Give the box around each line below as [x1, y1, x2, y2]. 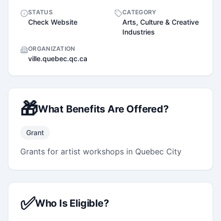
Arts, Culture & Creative [122, 17, 199, 26]
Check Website [28, 17, 77, 26]
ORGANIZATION [28, 44, 75, 52]
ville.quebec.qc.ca [28, 54, 87, 63]
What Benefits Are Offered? [37, 103, 169, 115]
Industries [122, 27, 155, 36]
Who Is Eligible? [35, 197, 109, 209]
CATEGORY [122, 8, 156, 16]
